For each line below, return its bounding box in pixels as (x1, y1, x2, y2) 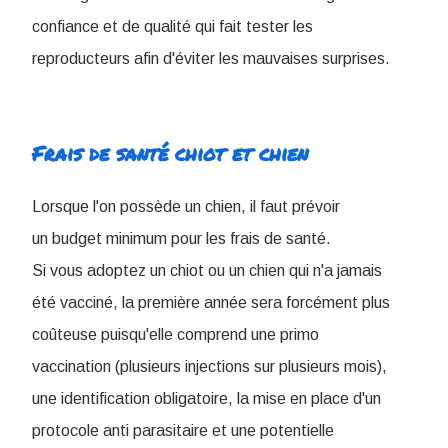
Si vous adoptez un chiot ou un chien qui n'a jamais (32, 262, 382, 280)
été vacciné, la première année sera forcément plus (32, 294, 390, 312)
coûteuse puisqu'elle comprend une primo (32, 326, 319, 344)
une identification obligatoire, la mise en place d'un (32, 390, 381, 408)
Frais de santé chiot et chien (32, 139, 308, 168)
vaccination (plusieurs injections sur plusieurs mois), (32, 358, 387, 376)
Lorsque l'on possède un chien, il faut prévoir (32, 198, 340, 216)
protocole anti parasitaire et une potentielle (32, 422, 334, 440)
